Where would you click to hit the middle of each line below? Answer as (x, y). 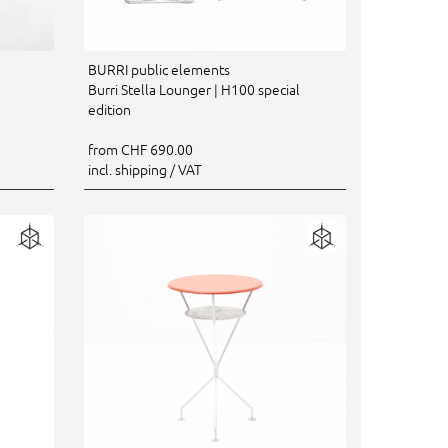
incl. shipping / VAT (144, 169)
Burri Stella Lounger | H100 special (193, 89)
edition (109, 109)
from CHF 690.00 (140, 149)
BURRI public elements (158, 69)
